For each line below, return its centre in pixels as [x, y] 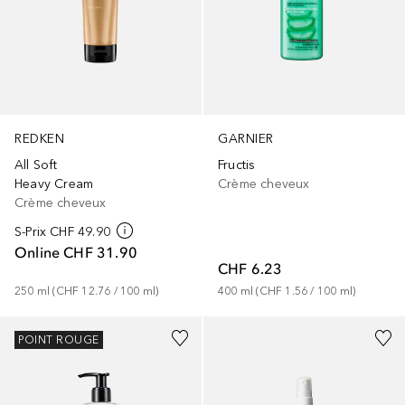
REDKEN [39, 139]
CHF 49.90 [80, 232]
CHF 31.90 [101, 253]
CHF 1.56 [283, 291]
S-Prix [31, 232]
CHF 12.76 [83, 292]
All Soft [36, 165]
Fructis [237, 165]
